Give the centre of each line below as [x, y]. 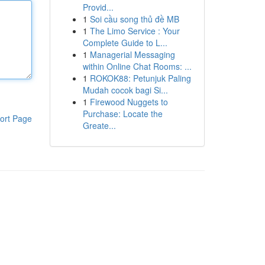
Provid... [98, 7]
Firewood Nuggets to [129, 102]
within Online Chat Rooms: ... [137, 66]
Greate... [99, 125]
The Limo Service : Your [135, 31]
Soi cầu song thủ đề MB [134, 19]
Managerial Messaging [132, 54]
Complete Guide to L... [125, 43]
